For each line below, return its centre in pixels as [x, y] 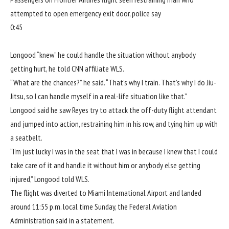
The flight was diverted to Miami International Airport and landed [106, 192]
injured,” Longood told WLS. [50, 179]
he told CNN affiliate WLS [86, 68]
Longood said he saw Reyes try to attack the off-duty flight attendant [113, 110]
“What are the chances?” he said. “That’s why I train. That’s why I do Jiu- [113, 82]
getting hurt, [29, 68]
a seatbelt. [26, 137]
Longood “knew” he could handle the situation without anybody [103, 54]
